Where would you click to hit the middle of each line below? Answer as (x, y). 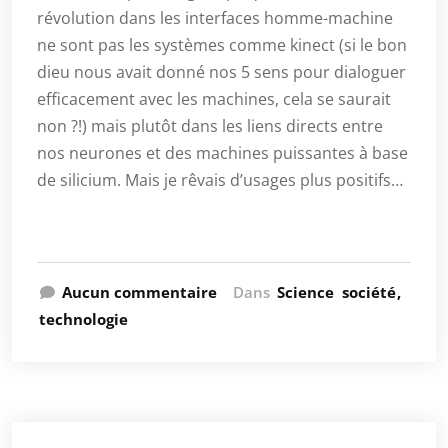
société (369, 292)
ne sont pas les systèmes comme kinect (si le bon (222, 45)
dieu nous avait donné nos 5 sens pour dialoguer (221, 72)
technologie (83, 319)
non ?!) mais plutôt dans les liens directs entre (210, 126)
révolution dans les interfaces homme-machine (215, 18)
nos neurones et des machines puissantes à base (222, 153)
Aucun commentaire (139, 292)
